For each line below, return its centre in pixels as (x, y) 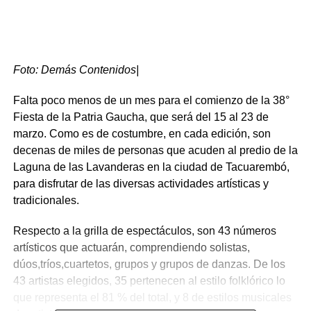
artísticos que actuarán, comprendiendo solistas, (131, 247)
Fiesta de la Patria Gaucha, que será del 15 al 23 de (141, 117)
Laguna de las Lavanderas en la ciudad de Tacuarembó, (151, 167)
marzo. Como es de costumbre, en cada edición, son (142, 133)
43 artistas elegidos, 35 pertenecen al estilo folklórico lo (149, 280)
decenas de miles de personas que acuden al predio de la (155, 150)
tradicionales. (46, 200)
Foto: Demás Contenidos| (76, 69)
